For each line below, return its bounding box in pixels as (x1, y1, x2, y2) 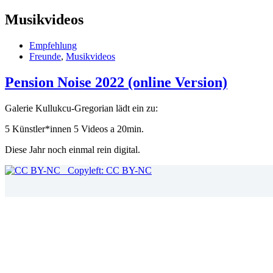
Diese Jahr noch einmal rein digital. (5, 144, 140, 155)
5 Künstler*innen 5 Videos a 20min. (5, 123, 144, 134)
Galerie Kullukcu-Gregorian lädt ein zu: (5, 102, 158, 113)
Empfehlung (29, 40, 77, 51)
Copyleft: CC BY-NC (60, 165, 152, 175)
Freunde (29, 51, 61, 62)
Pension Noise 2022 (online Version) (5, 74, 227, 90)
